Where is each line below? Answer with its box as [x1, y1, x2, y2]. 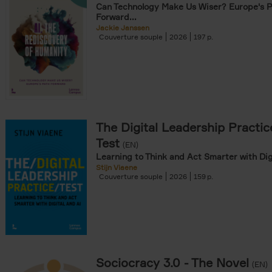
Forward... [96, 12, 137, 22]
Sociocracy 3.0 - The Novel [96, 255, 249, 270]
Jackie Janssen [96, 23, 149, 32]
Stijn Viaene [96, 163, 137, 172]
